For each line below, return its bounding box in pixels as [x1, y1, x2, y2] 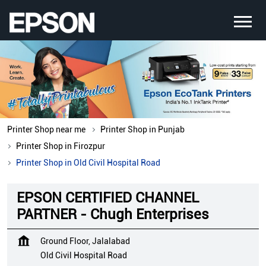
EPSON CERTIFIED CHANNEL [17, 189, 199, 207]
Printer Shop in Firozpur [16, 141, 105, 151]
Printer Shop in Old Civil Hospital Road [16, 158, 160, 168]
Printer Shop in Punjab [100, 125, 185, 135]
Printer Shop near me [7, 125, 85, 135]
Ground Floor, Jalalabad [40, 236, 130, 246]
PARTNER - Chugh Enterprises [17, 206, 209, 223]
